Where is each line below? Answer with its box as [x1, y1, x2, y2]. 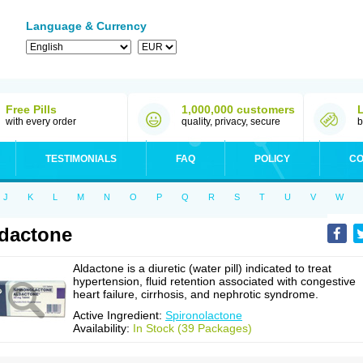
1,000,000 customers [181, 103, 295, 116]
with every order [6, 116, 76, 127]
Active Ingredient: [73, 309, 165, 322]
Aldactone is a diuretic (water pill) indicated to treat [73, 262, 331, 275]
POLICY [254, 153, 290, 164]
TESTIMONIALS [45, 153, 117, 164]
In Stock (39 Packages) [133, 322, 252, 335]
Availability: [73, 322, 133, 335]
